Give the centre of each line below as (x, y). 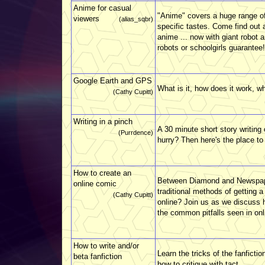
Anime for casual (102, 8)
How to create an (102, 173)
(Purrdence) (136, 132)
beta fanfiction (98, 256)
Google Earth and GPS (113, 80)
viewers (86, 18)
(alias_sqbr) (136, 19)
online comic (95, 183)
